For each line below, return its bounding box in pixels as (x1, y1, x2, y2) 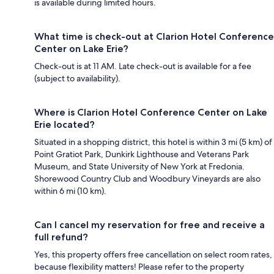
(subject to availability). (34, 72, 120, 84)
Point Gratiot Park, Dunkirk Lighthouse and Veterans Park (34, 148, 249, 160)
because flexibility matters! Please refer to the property (34, 261, 244, 272)
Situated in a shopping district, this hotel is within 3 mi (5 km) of (34, 136, 272, 147)
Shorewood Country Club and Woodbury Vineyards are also (34, 172, 261, 184)
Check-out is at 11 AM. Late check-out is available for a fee (34, 60, 251, 72)
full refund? (34, 231, 88, 243)
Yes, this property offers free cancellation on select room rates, (34, 248, 272, 260)
